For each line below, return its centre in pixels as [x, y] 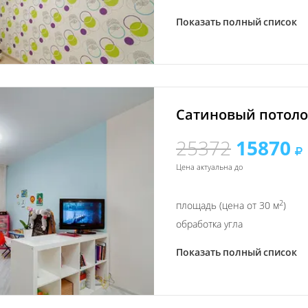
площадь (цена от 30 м [228, 206]
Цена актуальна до [209, 167]
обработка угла [209, 224]
